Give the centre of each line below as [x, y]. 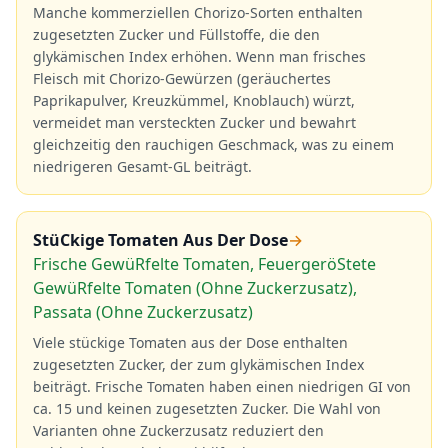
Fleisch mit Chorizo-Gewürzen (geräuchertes [182, 78]
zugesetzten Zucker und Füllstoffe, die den [176, 34]
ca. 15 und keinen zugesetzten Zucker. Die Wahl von [207, 408]
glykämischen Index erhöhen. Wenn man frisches [199, 56]
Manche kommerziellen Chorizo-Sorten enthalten [198, 12]
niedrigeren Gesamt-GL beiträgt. [142, 166]
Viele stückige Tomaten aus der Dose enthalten [190, 342]
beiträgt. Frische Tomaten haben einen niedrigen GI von [222, 386]
